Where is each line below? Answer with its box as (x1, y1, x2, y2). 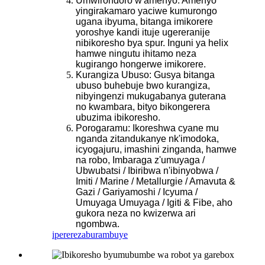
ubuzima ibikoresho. (76, 112, 160, 122)
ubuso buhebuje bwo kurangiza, (76, 80, 210, 91)
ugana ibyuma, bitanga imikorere (76, 16, 213, 27)
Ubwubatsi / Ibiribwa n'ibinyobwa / (76, 165, 218, 176)
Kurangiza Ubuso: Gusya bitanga (76, 69, 215, 80)
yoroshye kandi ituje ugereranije (76, 27, 210, 37)
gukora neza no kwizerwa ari (76, 208, 196, 218)
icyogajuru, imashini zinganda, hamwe (76, 144, 237, 154)
